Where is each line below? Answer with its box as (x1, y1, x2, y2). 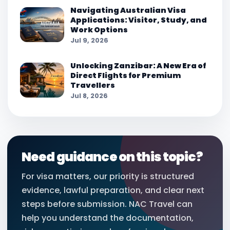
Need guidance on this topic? (22, 148, 203, 166)
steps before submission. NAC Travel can (22, 198, 193, 210)
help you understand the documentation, (22, 212, 194, 224)
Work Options (70, 25, 128, 35)
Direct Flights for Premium (70, 70, 181, 81)
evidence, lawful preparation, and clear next (22, 184, 204, 197)
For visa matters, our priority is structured (22, 170, 194, 183)
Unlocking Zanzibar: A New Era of (70, 61, 206, 71)
